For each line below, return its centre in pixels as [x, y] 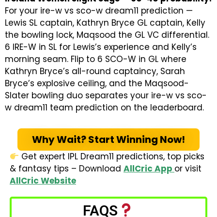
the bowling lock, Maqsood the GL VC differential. [107, 35]
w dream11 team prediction [62, 108]
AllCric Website [43, 181]
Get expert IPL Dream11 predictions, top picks [112, 156]
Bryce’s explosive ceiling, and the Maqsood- [97, 83]
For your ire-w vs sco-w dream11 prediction [94, 11]
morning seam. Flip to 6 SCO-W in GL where [96, 59]
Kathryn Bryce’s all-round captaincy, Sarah [95, 71]
